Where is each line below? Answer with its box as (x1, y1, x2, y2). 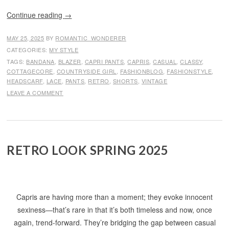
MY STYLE (49, 45, 79, 54)
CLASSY (180, 57, 202, 65)
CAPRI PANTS (84, 57, 124, 65)
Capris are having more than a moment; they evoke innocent (16, 192, 213, 202)
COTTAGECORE (7, 67, 53, 75)
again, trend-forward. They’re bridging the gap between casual (13, 217, 216, 227)
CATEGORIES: (7, 45, 50, 54)
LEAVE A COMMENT (7, 88, 63, 97)
